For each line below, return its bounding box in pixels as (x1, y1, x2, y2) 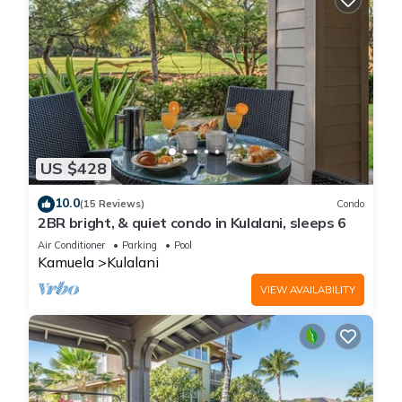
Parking (122, 238, 157, 251)
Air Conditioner (38, 238, 105, 251)
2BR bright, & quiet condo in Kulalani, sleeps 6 (38, 213, 346, 232)
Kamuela (38, 252, 94, 271)
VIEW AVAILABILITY (260, 283, 355, 296)
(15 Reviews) (80, 197, 144, 211)
